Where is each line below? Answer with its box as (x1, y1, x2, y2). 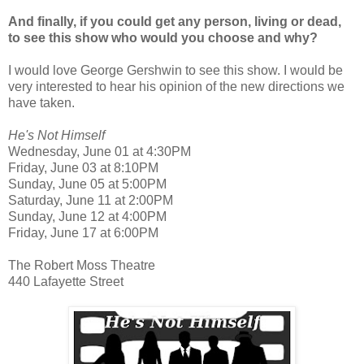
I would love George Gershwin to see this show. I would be (8, 63, 343, 77)
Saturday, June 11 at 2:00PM (8, 193, 173, 207)
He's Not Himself (8, 128, 105, 142)
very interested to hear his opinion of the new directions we (8, 79, 344, 93)
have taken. (8, 95, 75, 110)
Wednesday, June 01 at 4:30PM (8, 144, 191, 158)
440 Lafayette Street (8, 274, 123, 288)
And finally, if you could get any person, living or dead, (8, 14, 341, 28)
